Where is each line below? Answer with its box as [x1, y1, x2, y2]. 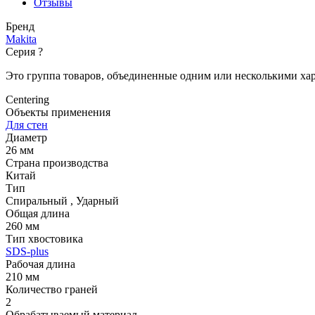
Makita [6, 33, 37, 46]
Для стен [6, 119, 48, 131]
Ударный [76, 195, 119, 207]
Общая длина [6, 207, 70, 220]
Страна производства [6, 157, 108, 169]
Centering [6, 94, 49, 106]
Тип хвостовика [6, 233, 83, 245]
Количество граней [6, 283, 98, 296]
